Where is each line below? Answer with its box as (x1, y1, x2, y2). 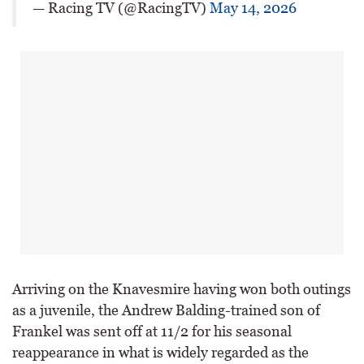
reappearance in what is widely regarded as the (12, 344, 309, 361)
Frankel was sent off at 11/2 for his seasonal (12, 323, 292, 340)
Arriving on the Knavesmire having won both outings (12, 280, 351, 297)
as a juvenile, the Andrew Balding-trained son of (12, 301, 320, 318)
